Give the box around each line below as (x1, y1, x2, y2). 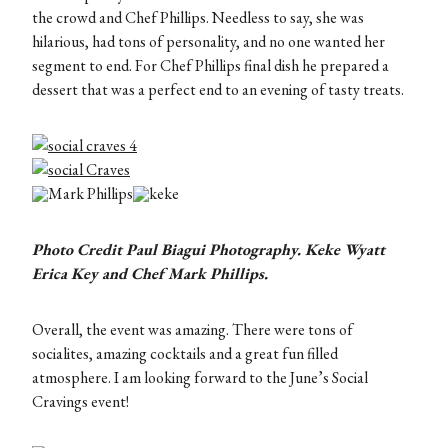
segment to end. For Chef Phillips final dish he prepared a (32, 55, 389, 77)
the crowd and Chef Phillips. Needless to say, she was (32, 7, 364, 29)
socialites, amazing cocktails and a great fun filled (32, 343, 338, 365)
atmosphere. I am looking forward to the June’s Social (32, 367, 368, 389)
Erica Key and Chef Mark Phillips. (32, 263, 272, 285)
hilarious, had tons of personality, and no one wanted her (32, 31, 385, 53)
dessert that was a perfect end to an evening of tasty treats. (32, 79, 404, 101)
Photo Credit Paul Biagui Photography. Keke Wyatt (32, 239, 385, 261)
